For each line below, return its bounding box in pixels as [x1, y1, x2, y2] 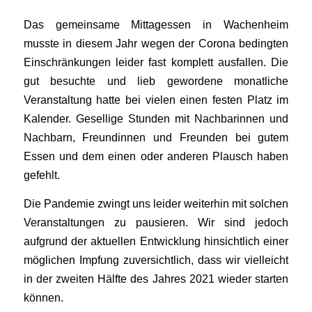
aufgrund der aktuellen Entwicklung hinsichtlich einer [23, 234, 289, 247]
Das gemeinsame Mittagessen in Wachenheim [23, 18, 289, 31]
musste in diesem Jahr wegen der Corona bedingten [23, 37, 289, 50]
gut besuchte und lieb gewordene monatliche [23, 75, 289, 88]
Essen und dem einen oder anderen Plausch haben [23, 150, 289, 163]
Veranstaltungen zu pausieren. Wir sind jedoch [23, 215, 289, 228]
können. [23, 290, 63, 304]
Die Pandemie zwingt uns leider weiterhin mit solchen [23, 196, 289, 210]
